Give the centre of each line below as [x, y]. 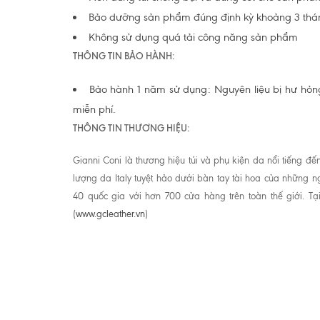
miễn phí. [94, 109]
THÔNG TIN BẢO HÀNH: [124, 56]
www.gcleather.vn [110, 214]
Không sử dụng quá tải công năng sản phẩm [193, 37]
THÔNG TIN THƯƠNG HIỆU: [131, 128]
